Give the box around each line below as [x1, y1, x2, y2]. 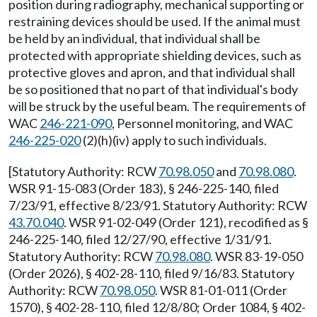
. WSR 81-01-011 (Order [155, 282, 287, 298]
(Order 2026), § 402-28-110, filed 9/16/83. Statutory [8, 265, 294, 281]
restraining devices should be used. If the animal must [8, 13, 301, 29]
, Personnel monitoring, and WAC [112, 115, 293, 131]
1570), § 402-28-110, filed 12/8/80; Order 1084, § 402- [8, 299, 306, 315]
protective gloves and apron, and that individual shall [8, 64, 295, 80]
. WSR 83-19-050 [210, 248, 303, 264]
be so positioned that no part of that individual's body [8, 81, 298, 97]
